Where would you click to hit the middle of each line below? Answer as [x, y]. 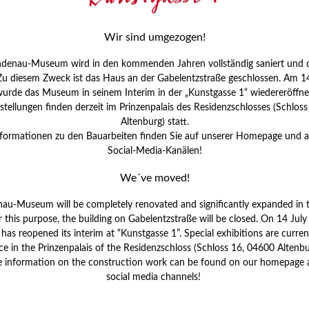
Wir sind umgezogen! [154, 38]
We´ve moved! [154, 178]
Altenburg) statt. [154, 122]
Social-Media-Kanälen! [154, 151]
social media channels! [154, 277]
